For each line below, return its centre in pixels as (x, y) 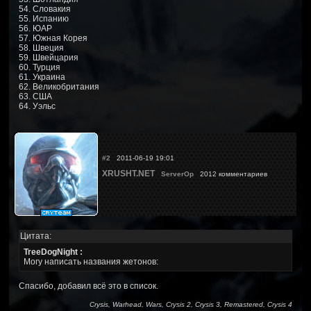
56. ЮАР (35, 28)
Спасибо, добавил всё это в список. (89, 286)
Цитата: (36, 236)
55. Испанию (44, 18)
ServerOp (177, 174)
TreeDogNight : (53, 252)
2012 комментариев (233, 174)
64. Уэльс (37, 106)
